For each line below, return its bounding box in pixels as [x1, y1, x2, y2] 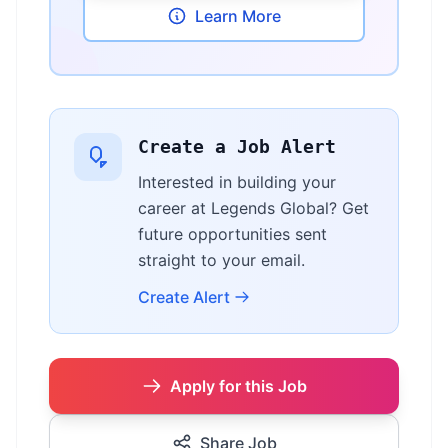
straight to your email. [138, 250, 305, 270]
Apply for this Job [169, 376, 307, 396]
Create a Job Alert [138, 136, 336, 157]
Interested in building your [138, 172, 336, 192]
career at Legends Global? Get [138, 198, 369, 218]
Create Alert [138, 287, 230, 307]
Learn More [195, 6, 281, 26]
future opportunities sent [138, 224, 327, 244]
